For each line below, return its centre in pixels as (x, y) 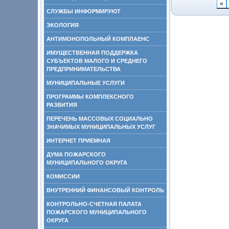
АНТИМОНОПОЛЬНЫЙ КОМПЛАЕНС (98, 39)
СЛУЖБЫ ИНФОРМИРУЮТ (84, 11)
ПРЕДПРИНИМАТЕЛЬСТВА (84, 69)
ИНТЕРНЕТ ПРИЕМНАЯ (78, 141)
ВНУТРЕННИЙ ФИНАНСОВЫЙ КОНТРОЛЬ (105, 190)
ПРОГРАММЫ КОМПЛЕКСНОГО (90, 97)
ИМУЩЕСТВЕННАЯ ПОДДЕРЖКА (92, 53)
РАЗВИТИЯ (62, 105)
